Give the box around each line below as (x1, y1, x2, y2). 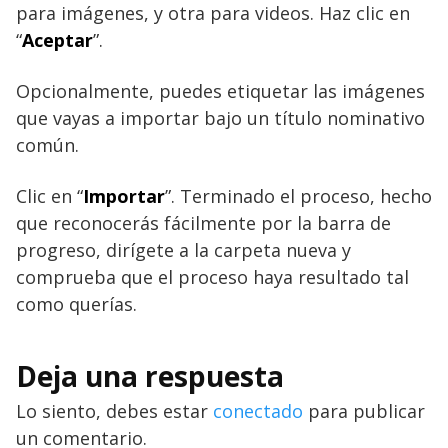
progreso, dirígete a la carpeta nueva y (16, 237, 351, 262)
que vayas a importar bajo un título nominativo (16, 105, 425, 130)
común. (16, 132, 79, 157)
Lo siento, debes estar (16, 398, 213, 423)
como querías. (16, 291, 137, 316)
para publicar (303, 398, 425, 423)
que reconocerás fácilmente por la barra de (16, 210, 391, 235)
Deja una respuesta (16, 356, 284, 395)
